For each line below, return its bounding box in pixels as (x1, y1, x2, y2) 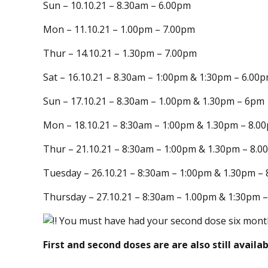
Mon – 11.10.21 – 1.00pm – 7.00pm (43, 23, 195, 36)
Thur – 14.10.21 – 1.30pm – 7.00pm (43, 47, 197, 60)
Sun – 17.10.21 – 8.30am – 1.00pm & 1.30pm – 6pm (43, 95, 264, 108)
